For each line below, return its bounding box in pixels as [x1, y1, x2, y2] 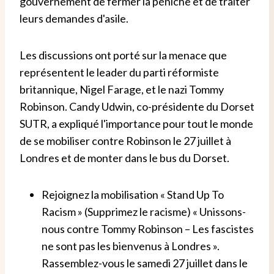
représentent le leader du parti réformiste [20, 65, 219, 79]
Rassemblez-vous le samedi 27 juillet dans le [42, 256, 248, 270]
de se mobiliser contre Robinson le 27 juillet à [20, 133, 231, 147]
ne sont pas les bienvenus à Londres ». [42, 239, 220, 253]
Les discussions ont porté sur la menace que [20, 48, 227, 62]
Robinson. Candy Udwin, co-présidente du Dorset [20, 99, 254, 113]
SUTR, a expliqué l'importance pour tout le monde [20, 116, 253, 130]
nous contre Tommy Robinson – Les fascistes [42, 221, 254, 235]
